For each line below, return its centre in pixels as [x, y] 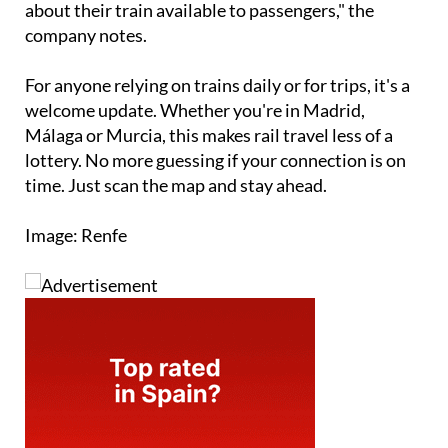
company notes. [86, 34]
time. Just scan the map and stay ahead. [176, 184]
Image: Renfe [76, 234]
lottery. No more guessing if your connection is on [215, 159]
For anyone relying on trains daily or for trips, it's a [217, 84]
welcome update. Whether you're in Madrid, [195, 109]
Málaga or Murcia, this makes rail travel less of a [209, 134]
